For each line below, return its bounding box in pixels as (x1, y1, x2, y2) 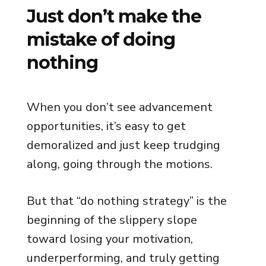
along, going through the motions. (26, 156, 213, 172)
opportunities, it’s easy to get (26, 118, 186, 134)
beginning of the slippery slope (26, 212, 197, 228)
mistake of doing (26, 28, 175, 50)
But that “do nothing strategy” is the (26, 193, 227, 209)
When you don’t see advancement (26, 99, 213, 115)
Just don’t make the (26, 5, 201, 27)
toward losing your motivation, (26, 231, 193, 247)
